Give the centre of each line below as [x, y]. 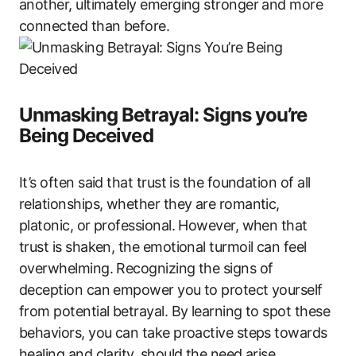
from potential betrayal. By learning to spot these [174, 311]
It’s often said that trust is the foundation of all [165, 182]
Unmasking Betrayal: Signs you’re [163, 114]
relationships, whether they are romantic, [149, 203]
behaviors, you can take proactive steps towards [173, 332]
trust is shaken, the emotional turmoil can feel [163, 246]
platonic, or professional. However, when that [163, 225]
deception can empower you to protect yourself [171, 289]
